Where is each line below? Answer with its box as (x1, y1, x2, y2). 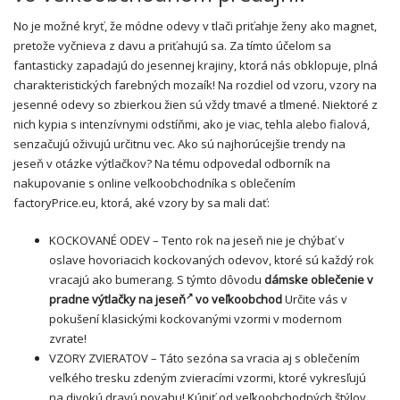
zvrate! (49, 330, 87, 346)
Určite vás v (282, 291, 347, 307)
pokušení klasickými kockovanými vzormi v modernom (49, 311, 342, 327)
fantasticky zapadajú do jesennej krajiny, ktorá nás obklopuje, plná (13, 57, 378, 73)
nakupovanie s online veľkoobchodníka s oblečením (13, 175, 296, 191)
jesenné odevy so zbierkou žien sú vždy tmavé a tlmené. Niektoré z (13, 96, 378, 112)
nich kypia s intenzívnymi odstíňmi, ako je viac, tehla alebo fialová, (13, 116, 370, 132)
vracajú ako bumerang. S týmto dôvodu (49, 271, 264, 287)
